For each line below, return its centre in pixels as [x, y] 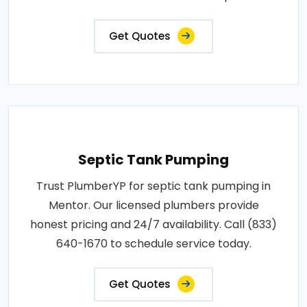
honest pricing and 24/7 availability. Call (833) [153, 224]
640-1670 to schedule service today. [153, 244]
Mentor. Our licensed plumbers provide [153, 205]
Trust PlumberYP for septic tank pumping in [153, 186]
